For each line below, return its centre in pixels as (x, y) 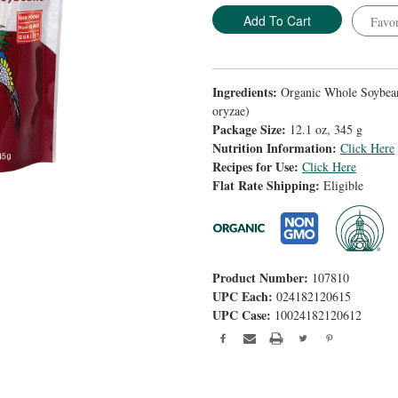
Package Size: (249, 129)
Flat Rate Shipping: (266, 185)
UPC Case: (242, 314)
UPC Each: (243, 296)
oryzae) (231, 110)
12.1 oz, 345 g (326, 129)
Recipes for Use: (255, 166)
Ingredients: (245, 92)
